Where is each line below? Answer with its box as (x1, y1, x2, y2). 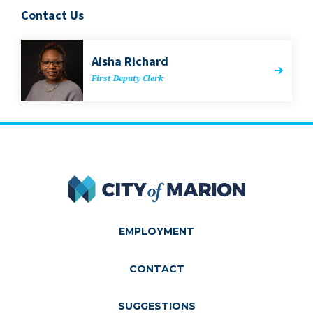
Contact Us (21, 7, 84, 24)
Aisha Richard (91, 52, 168, 69)
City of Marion (156, 175, 228, 189)
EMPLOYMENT (119, 225, 194, 238)
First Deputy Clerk (91, 72, 163, 83)
